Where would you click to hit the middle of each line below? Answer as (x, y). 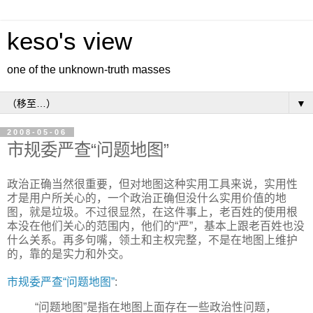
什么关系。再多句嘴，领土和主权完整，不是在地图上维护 (152, 240)
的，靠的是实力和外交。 (68, 254)
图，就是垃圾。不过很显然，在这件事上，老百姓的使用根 (152, 212)
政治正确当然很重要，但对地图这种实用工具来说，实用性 (152, 184)
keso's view (70, 41)
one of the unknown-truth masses (89, 70)
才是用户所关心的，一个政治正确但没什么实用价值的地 (147, 198)
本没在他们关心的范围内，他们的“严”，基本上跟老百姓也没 (156, 226)
